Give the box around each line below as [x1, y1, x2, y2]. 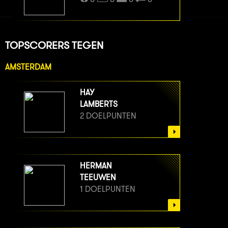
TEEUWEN [80, 173, 116, 183]
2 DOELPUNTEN [80, 111, 136, 121]
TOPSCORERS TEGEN [5, 38, 103, 51]
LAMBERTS [80, 99, 118, 109]
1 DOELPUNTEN [80, 184, 135, 194]
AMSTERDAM [5, 62, 51, 72]
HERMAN [80, 161, 112, 171]
